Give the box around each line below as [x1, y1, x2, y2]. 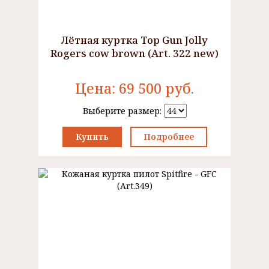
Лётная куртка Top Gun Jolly [61, 33, 208, 47]
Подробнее [143, 131, 194, 142]
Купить [75, 131, 109, 142]
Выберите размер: [82, 105, 164, 116]
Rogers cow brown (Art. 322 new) [50, 46, 219, 60]
